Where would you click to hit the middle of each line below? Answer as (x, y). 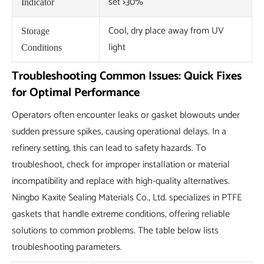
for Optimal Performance (76, 93)
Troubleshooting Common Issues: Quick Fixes (127, 77)
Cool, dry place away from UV (166, 31)
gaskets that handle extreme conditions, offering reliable (121, 214)
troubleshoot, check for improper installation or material (121, 165)
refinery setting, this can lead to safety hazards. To (109, 148)
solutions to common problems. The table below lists (115, 231)
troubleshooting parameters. (67, 247)
